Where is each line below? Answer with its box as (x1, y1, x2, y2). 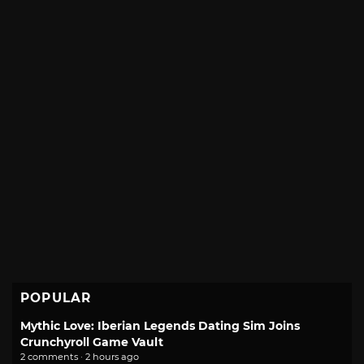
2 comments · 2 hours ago (20, 350, 139, 362)
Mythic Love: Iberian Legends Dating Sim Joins (20, 318, 300, 333)
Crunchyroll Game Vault (20, 334, 163, 349)
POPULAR (20, 289, 92, 305)
